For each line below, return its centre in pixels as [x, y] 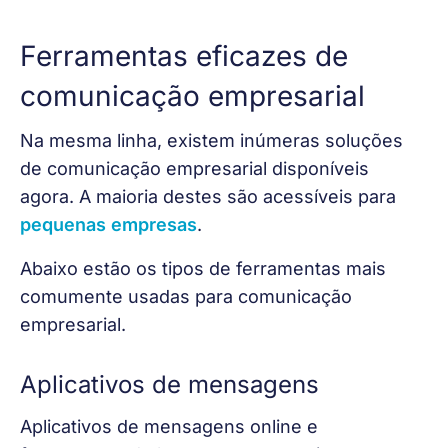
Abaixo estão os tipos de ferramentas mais [205, 269]
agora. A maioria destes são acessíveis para [210, 196]
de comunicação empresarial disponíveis [197, 168]
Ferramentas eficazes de [184, 55]
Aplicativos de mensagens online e [171, 426]
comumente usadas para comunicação [188, 297]
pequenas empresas [108, 224]
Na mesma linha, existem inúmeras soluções [214, 140]
